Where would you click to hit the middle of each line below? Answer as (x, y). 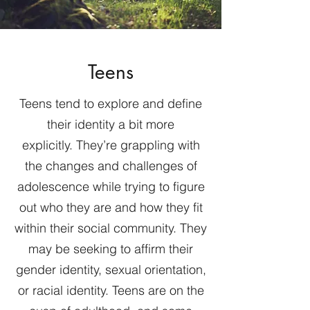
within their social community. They (111, 228)
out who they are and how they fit (111, 207)
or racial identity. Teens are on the (111, 290)
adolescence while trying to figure (111, 186)
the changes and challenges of (111, 166)
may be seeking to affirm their (111, 249)
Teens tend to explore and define (111, 103)
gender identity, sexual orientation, (111, 270)
